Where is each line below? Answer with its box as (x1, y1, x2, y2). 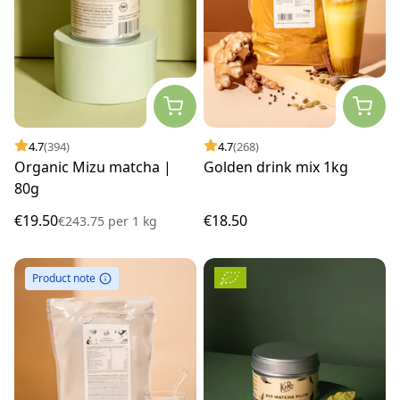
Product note (32, 270, 96, 286)
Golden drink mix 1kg (204, 156, 348, 177)
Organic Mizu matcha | (14, 156, 171, 177)
